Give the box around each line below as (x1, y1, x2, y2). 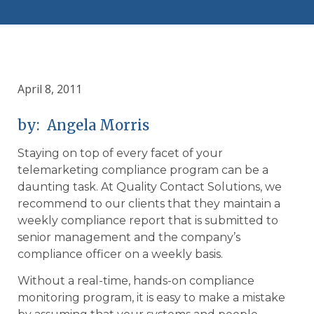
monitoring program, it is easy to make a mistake (18, 291, 285, 305)
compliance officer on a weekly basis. (18, 247, 223, 261)
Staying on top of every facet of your (18, 146, 223, 160)
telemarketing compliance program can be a (18, 163, 268, 177)
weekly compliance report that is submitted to (18, 213, 278, 227)
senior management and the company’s (18, 230, 240, 244)
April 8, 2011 (18, 81, 82, 97)
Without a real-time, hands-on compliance (18, 274, 254, 288)
